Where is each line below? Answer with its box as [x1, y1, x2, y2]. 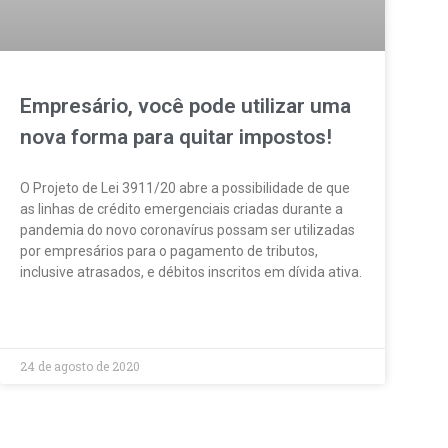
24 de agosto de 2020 [20, 358, 140, 375]
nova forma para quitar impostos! [20, 125, 332, 150]
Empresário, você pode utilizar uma [20, 94, 351, 119]
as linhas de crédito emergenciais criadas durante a [20, 201, 343, 218]
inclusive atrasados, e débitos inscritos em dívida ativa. [20, 264, 362, 281]
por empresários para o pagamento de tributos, [20, 243, 318, 260]
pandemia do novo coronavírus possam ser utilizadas [20, 222, 355, 239]
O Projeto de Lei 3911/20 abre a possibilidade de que [20, 180, 350, 197]
